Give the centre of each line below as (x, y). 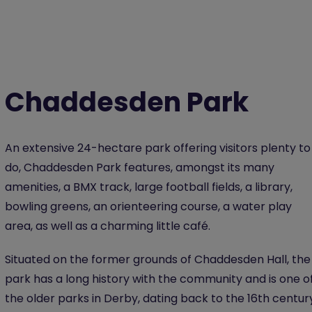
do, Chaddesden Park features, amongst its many (140, 167)
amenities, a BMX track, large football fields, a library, (149, 187)
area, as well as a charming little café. (109, 226)
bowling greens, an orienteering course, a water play (148, 206)
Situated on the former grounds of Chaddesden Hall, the (158, 259)
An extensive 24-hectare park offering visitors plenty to (158, 148)
